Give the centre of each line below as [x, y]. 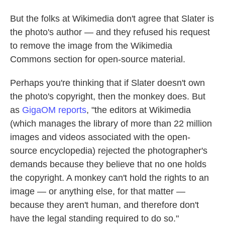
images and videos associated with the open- [100, 137]
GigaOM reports [54, 110]
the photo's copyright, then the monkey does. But [108, 97]
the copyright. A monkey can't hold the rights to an [109, 178]
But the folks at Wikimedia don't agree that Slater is [112, 19]
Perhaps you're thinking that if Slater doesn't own [107, 83]
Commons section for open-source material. [98, 60]
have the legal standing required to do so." [94, 219]
